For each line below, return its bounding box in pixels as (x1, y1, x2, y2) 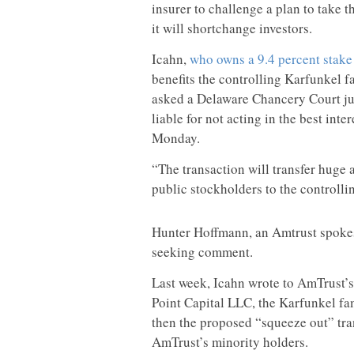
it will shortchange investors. (152, 18, 312, 37)
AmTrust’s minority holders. (152, 332, 308, 351)
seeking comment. (152, 242, 253, 261)
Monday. (152, 128, 200, 147)
